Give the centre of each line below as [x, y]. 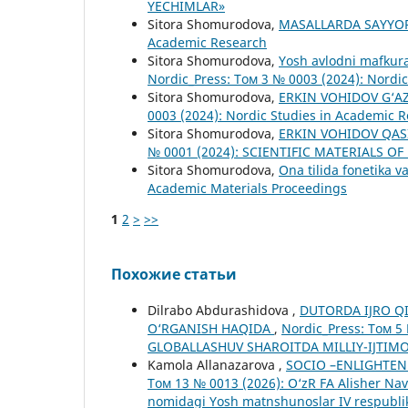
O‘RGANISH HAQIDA [211, 329]
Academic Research [207, 43]
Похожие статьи [174, 275]
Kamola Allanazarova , [217, 365]
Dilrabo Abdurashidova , [224, 311]
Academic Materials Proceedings [247, 189]
